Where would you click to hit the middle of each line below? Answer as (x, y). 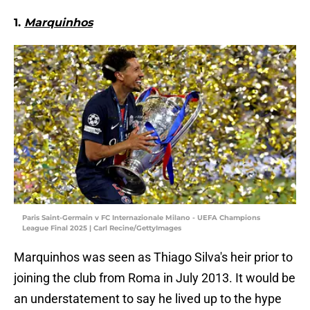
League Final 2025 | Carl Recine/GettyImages (102, 228)
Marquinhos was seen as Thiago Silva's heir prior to (153, 257)
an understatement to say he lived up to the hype (148, 299)
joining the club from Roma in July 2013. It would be (155, 278)
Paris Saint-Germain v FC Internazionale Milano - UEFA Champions (141, 218)
